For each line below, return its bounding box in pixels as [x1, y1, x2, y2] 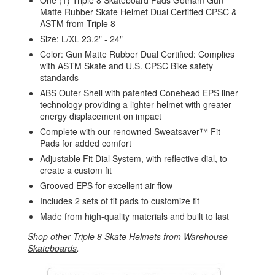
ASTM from [40, 17, 87, 30]
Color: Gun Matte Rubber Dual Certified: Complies [40, 48, 234, 61]
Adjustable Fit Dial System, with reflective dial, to [40, 152, 227, 165]
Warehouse [184, 230, 228, 243]
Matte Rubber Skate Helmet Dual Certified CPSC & [40, 6, 237, 18]
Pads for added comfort [40, 137, 131, 150]
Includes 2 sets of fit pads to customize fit [40, 195, 199, 207]
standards [40, 71, 79, 84]
